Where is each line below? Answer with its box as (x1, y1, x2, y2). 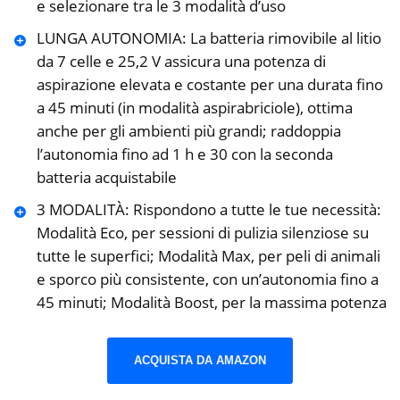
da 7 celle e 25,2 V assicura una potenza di (36, 51, 326, 72)
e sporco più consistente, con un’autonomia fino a (36, 269, 379, 290)
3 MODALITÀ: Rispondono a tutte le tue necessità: (36, 199, 381, 221)
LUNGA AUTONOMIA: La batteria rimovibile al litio (36, 28, 381, 49)
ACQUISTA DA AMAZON (134, 353, 266, 367)
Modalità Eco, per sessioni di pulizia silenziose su (36, 222, 369, 244)
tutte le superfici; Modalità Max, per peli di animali (36, 246, 380, 267)
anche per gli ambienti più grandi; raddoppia (36, 121, 341, 142)
